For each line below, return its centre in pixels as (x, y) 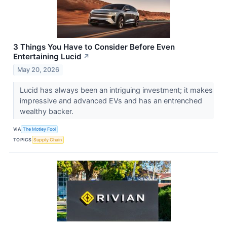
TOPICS (23, 140)
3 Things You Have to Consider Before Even (94, 47)
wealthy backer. (47, 111)
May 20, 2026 (39, 69)
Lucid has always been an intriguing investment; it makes (116, 90)
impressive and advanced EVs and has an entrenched (111, 100)
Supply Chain (48, 140)
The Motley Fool (40, 129)
